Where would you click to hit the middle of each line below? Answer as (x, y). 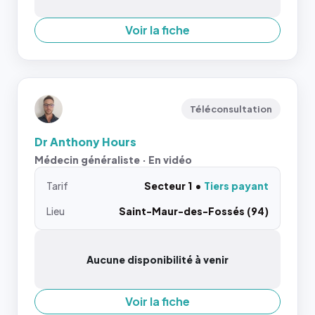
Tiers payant (236, 186)
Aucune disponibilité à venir (157, 259)
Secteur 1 (168, 186)
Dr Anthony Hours (85, 142)
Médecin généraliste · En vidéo (113, 160)
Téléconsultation (231, 109)
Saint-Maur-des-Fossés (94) (194, 211)
